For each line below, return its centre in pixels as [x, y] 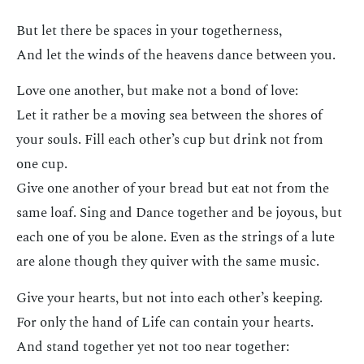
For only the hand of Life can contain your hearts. [165, 322]
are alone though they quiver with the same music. [168, 262]
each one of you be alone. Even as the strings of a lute [175, 238]
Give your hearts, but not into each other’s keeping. [169, 298]
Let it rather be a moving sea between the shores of [169, 116]
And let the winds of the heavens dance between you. [176, 55]
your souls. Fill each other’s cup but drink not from [170, 140]
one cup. [42, 165]
